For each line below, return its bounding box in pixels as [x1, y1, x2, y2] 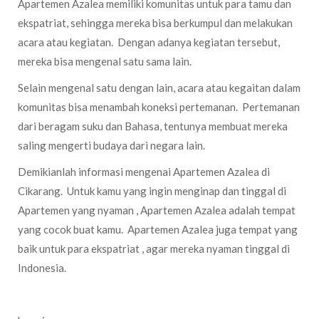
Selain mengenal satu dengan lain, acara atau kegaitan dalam [18, 81, 300, 94]
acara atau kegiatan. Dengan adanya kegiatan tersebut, [18, 36, 280, 48]
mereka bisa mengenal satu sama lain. [18, 55, 192, 68]
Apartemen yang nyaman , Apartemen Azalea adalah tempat [18, 204, 296, 216]
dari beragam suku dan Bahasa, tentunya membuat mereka [18, 120, 288, 132]
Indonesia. [18, 261, 66, 274]
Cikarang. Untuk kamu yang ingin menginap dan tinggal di [18, 184, 286, 197]
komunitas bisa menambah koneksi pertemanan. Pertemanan [18, 100, 300, 113]
